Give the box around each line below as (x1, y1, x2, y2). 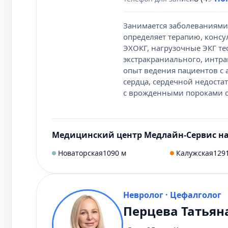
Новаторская (58, 148, 103, 158)
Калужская (176, 148, 213, 158)
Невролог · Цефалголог (123, 189, 221, 201)
